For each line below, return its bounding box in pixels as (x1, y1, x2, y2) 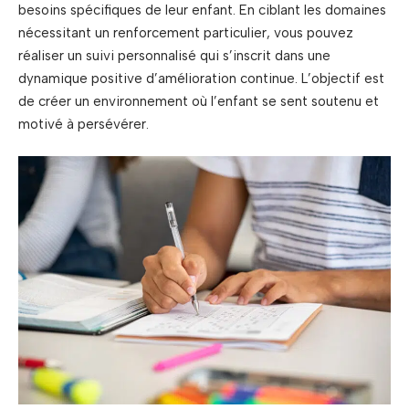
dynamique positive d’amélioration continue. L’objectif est (18, 69, 384, 87)
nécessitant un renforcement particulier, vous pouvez (18, 24, 353, 41)
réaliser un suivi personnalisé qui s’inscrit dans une (18, 47, 330, 64)
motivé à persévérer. (18, 115, 149, 132)
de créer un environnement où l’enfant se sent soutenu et (18, 92, 379, 110)
